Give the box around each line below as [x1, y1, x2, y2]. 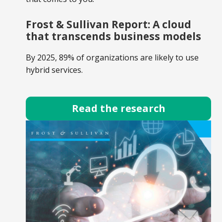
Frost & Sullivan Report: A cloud [26, 17, 191, 31]
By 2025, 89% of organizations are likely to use [26, 52, 199, 63]
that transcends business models [26, 29, 201, 43]
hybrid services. [26, 64, 83, 76]
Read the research [71, 102, 166, 115]
